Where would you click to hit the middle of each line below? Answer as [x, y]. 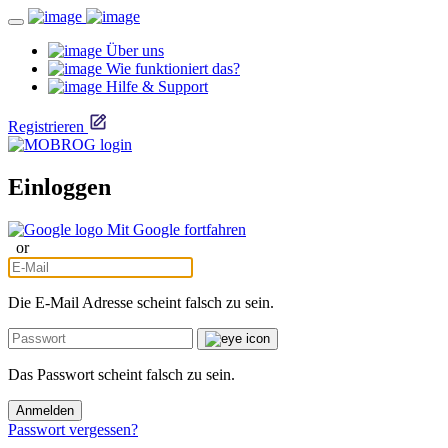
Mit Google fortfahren [176, 229]
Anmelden [45, 410]
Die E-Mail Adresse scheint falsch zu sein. [141, 302]
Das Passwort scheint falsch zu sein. [121, 374]
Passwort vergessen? [73, 429]
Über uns [133, 50]
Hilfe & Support [155, 86]
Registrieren [46, 126]
